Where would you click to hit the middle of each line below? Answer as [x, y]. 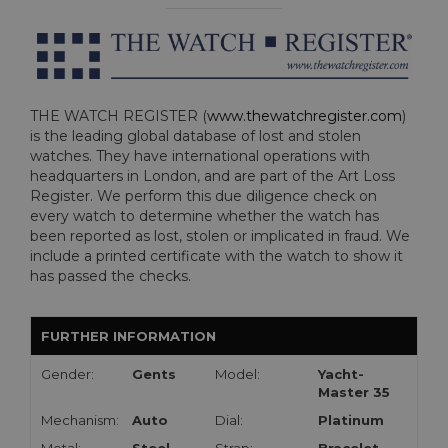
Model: [237, 374]
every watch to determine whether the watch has [204, 216]
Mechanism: [80, 420]
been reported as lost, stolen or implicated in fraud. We [220, 236]
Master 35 [354, 392]
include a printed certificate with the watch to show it [216, 256]
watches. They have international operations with [200, 156]
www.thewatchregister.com [304, 116]
